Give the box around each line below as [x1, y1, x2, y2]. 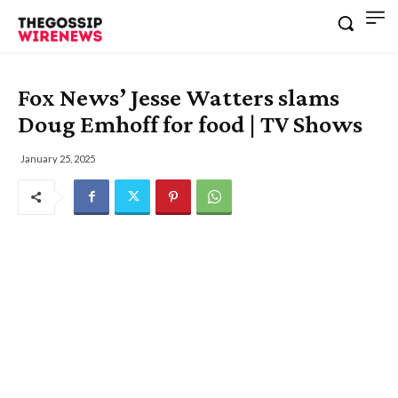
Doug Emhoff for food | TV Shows [18, 109, 362, 138]
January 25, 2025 [20, 152, 95, 164]
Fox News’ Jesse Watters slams [18, 83, 339, 111]
